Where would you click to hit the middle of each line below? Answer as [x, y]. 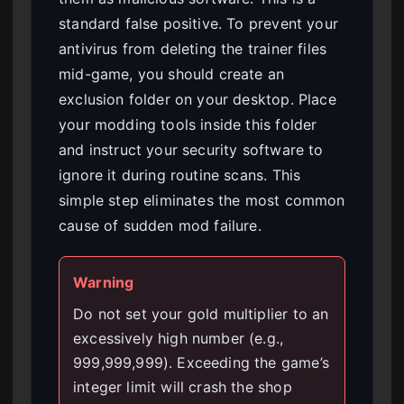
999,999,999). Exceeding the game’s [201, 363]
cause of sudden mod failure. [160, 225]
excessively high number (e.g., [179, 338]
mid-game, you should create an [172, 74]
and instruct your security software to [191, 150]
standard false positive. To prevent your [198, 23]
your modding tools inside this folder [188, 124]
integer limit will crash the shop [183, 387]
